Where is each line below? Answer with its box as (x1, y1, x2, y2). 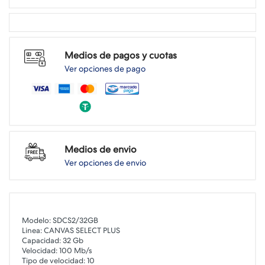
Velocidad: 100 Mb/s (22, 246, 92, 255)
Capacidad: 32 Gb (22, 236, 83, 245)
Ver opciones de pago (64, 64, 146, 73)
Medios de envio (64, 144, 137, 155)
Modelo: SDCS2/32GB (22, 216, 98, 225)
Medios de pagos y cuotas (64, 50, 177, 61)
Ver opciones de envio (64, 158, 146, 167)
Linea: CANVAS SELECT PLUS (22, 226, 120, 235)
